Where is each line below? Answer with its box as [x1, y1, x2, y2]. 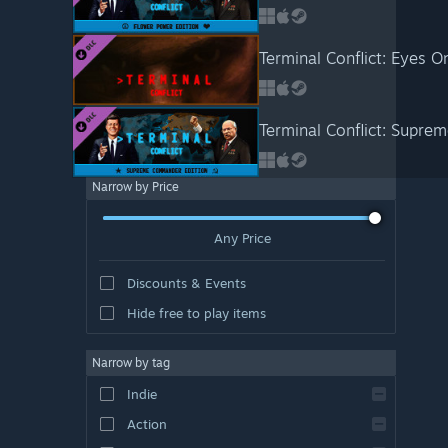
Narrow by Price [92, 179, 179, 194]
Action [126, 415, 167, 432]
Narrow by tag [92, 354, 170, 370]
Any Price [213, 229, 271, 246]
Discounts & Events [126, 274, 246, 291]
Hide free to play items [126, 304, 266, 321]
